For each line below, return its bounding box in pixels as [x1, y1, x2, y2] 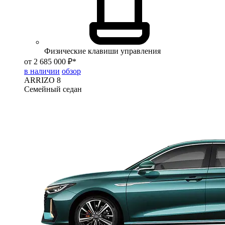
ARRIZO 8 [24, 76, 61, 84]
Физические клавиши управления [44, 47, 161, 55]
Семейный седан [24, 85, 82, 93]
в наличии [24, 67, 60, 75]
